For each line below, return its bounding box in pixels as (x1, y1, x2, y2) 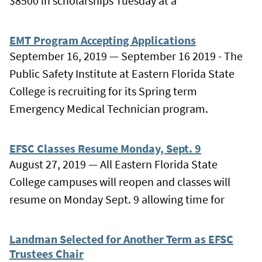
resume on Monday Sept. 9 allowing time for (9, 191, 225, 206)
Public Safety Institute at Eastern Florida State (9, 65, 235, 81)
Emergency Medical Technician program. (9, 101, 208, 116)
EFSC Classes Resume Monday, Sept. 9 (9, 140, 201, 156)
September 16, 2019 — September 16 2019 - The (9, 48, 243, 63)
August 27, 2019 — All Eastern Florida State (9, 156, 218, 171)
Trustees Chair (9, 246, 84, 261)
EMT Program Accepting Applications (9, 32, 196, 47)
